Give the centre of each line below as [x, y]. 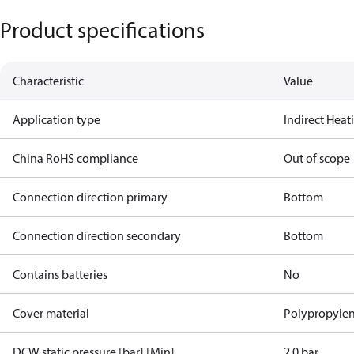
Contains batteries [60, 274]
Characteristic [48, 81]
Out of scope [317, 158]
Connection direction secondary [97, 235]
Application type [56, 119]
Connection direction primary [90, 197]
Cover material [51, 313]
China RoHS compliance [75, 158]
